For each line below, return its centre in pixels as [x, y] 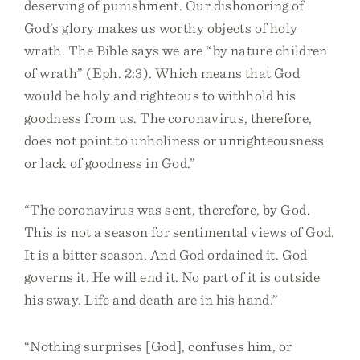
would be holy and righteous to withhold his [160, 95]
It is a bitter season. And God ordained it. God [166, 254]
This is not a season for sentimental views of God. [180, 232]
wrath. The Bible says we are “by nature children [176, 50]
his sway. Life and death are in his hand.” [151, 299]
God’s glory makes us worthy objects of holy [161, 28]
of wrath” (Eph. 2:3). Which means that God [162, 73]
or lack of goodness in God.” [110, 163]
